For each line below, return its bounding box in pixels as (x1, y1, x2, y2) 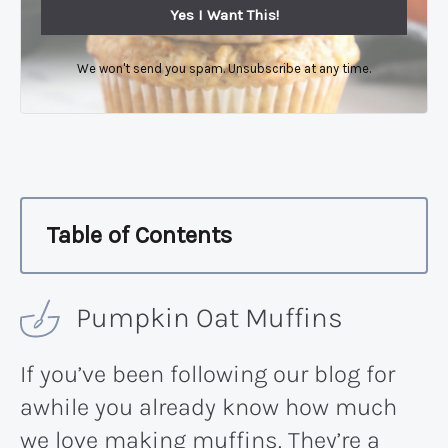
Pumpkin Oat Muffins (76, 300, 343, 334)
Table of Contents (46, 221, 232, 250)
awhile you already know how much (20, 392, 397, 421)
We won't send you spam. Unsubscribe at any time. (77, 60, 371, 76)
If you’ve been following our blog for (20, 359, 395, 388)
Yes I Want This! (169, 5, 279, 24)
